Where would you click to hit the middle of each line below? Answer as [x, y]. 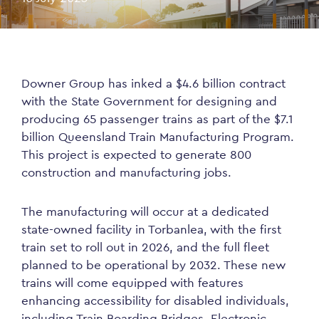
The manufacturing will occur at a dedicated [145, 211]
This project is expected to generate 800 [136, 155]
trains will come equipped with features [132, 283]
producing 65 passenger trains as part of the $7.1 [157, 119]
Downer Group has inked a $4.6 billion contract [153, 83]
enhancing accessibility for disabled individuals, [155, 300]
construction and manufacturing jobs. [126, 172]
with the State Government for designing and [149, 101]
